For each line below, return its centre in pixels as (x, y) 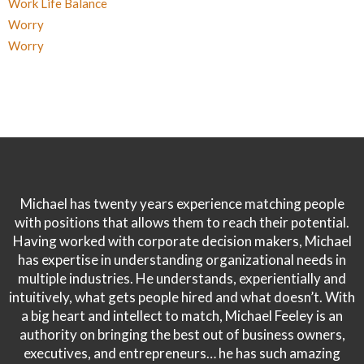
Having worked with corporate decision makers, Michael (182, 241)
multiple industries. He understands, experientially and (182, 279)
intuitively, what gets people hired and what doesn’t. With (182, 297)
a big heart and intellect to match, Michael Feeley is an (182, 316)
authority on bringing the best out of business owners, (182, 335)
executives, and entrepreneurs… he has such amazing (182, 353)
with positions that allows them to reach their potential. (182, 223)
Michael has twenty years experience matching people (182, 204)
